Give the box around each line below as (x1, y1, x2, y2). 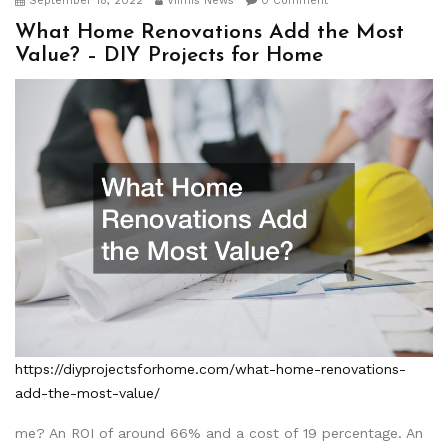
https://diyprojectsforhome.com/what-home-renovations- (15, 361, 406, 378)
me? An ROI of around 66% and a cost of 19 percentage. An (15, 425, 423, 442)
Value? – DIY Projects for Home (15, 45, 323, 66)
